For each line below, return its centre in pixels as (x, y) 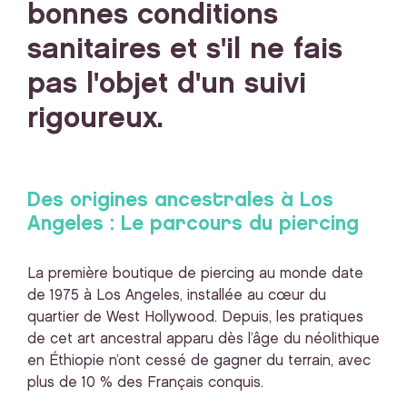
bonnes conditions (153, 15)
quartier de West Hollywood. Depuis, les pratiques (195, 318)
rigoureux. (95, 119)
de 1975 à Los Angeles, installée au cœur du (177, 296)
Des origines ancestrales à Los (180, 200)
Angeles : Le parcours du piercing (193, 224)
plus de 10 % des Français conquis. (145, 383)
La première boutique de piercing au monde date (195, 274)
